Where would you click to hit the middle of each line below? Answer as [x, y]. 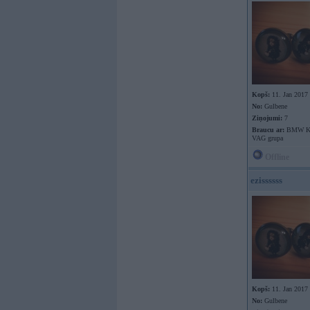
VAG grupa [267, 138]
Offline [276, 157]
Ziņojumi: [267, 118]
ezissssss [266, 180]
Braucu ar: [268, 130]
